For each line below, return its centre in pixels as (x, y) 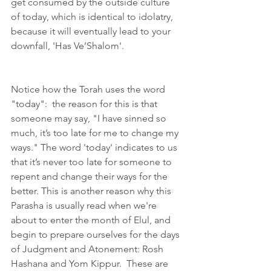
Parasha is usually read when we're (85, 205)
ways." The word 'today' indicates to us (95, 147)
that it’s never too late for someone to (93, 162)
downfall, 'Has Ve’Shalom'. (67, 46)
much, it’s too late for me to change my (96, 133)
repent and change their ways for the (90, 176)
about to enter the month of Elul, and (92, 220)
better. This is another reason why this (92, 191)
